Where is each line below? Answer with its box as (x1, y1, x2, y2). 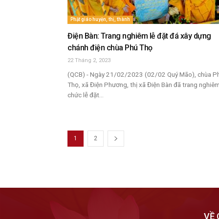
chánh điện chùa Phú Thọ (67, 43, 153, 52)
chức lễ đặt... (67, 91, 104, 99)
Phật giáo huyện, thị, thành (70, 17, 130, 22)
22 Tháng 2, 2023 (67, 57, 110, 64)
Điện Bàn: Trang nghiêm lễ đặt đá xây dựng (67, 31, 211, 41)
